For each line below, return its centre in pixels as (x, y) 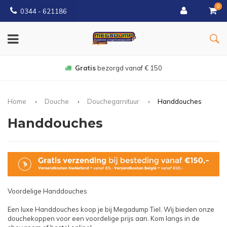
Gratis (85, 68)
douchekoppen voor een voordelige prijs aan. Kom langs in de (104, 218)
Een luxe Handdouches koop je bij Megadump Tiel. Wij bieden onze (111, 209)
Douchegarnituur (113, 101)
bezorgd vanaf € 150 (129, 68)
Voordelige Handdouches (47, 191)
